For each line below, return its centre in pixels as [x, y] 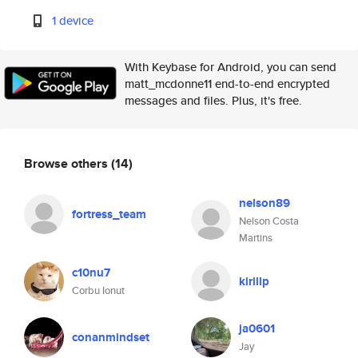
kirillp [254, 281]
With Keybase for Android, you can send [231, 67]
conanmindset [111, 337]
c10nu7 [91, 272]
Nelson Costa [269, 221]
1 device [73, 20]
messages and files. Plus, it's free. [213, 100]
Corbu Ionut [98, 290]
